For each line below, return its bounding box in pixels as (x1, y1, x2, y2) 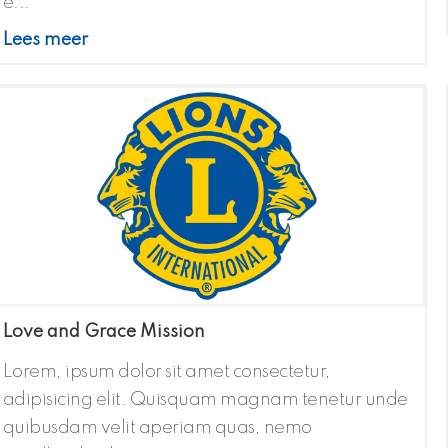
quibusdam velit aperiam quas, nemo (2, 419, 312, 438)
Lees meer (2, 31, 88, 50)
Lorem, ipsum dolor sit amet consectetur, (2, 363, 331, 382)
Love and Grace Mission (2, 323, 205, 342)
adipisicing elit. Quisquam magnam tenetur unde (2, 391, 408, 410)
